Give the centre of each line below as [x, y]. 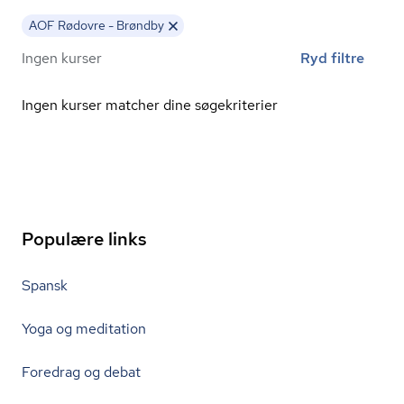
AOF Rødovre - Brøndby [96, 25]
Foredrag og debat [81, 372]
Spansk [45, 285]
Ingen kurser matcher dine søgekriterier [150, 105]
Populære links [84, 239]
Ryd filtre [332, 58]
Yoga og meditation [84, 329]
